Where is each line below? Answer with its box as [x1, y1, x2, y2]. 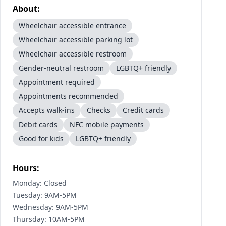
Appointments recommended [19, 91, 118, 101]
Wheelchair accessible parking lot [19, 35, 133, 44]
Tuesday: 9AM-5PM [13, 190, 77, 200]
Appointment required [19, 77, 95, 87]
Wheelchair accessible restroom [19, 49, 127, 59]
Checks [87, 105, 110, 115]
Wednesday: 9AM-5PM [13, 202, 88, 212]
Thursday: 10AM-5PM [13, 214, 85, 224]
